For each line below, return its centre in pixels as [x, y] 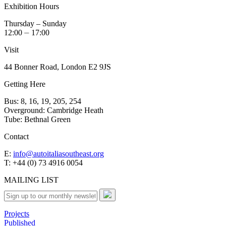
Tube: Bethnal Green [37, 119]
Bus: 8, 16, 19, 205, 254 [43, 101]
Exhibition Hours [32, 6]
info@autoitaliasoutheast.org [59, 154]
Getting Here [25, 84]
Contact [16, 136]
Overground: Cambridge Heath [54, 110]
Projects [17, 214]
